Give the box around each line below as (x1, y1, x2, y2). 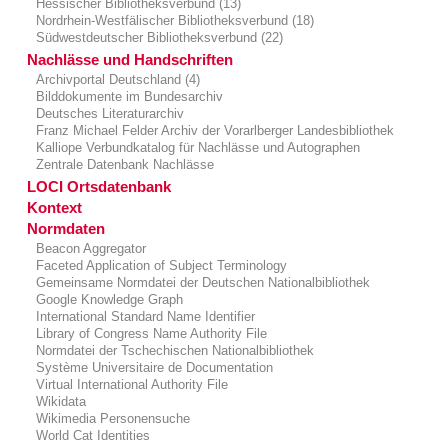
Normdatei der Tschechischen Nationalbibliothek (32, 343, 315, 359)
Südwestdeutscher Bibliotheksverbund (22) (32, 30, 284, 46)
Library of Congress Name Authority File (32, 326, 268, 342)
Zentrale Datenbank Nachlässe (32, 157, 215, 173)
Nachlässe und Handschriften (27, 51, 233, 69)
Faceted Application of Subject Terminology (32, 258, 288, 274)
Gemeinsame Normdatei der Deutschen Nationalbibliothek (32, 275, 371, 291)
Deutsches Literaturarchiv (32, 106, 185, 122)
